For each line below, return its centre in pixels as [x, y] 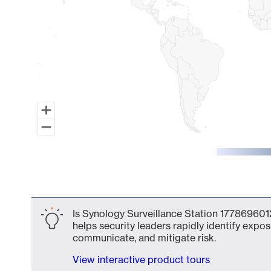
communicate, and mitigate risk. [144, 238]
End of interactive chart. [86, 187]
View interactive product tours [141, 260]
